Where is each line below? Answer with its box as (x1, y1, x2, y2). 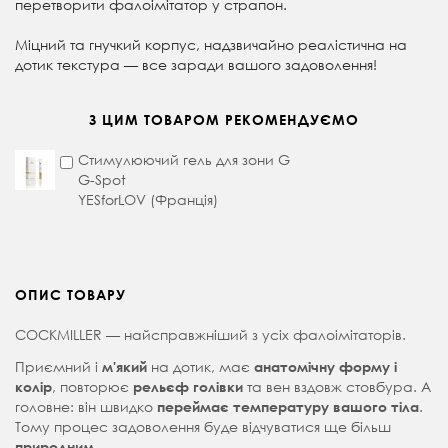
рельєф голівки (133, 378, 243, 396)
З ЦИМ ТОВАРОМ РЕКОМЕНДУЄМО (89, 111, 359, 129)
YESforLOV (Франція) (78, 190, 218, 210)
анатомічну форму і (254, 358, 397, 376)
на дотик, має (147, 357, 254, 377)
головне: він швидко (15, 397, 157, 417)
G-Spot (78, 170, 126, 190)
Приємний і (15, 357, 102, 377)
